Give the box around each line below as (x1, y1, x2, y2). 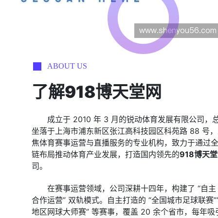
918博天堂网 (65, 82, 162, 102)
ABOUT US (47, 62, 87, 70)
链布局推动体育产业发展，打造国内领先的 (32, 149, 180, 159)
